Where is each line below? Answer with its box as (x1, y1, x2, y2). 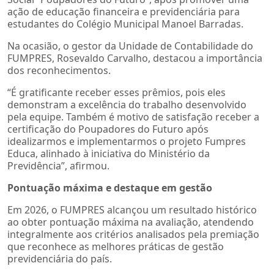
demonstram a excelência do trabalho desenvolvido (7, 97, 246, 111)
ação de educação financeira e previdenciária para (7, 4, 240, 18)
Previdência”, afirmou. (7, 158, 109, 172)
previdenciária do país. (7, 251, 112, 265)
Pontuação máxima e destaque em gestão (7, 180, 212, 194)
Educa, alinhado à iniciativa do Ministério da (7, 146, 210, 160)
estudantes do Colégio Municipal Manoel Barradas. (7, 17, 243, 31)
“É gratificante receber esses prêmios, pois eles (7, 85, 226, 99)
